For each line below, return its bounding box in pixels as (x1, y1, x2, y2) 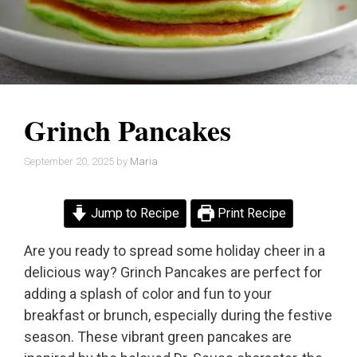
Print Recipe (214, 206, 287, 222)
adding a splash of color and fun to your (24, 285, 272, 303)
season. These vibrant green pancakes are (24, 328, 292, 346)
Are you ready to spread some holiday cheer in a (24, 242, 325, 260)
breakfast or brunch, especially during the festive (24, 307, 332, 324)
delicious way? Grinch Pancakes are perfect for (24, 264, 322, 281)
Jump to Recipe (88, 206, 179, 222)
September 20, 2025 (24, 155, 114, 168)
